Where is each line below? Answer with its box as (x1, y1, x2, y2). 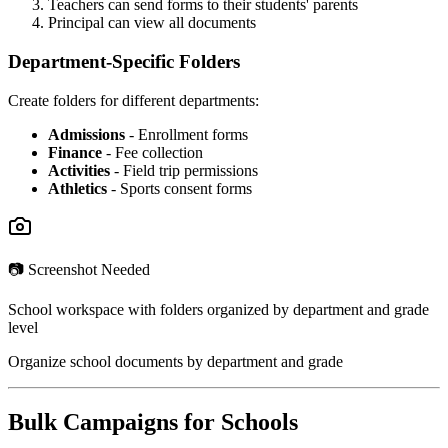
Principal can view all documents (48, 14, 256, 32)
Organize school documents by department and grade (8, 352, 343, 370)
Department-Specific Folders (8, 50, 240, 72)
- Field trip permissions (110, 161, 258, 179)
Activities (48, 161, 110, 179)
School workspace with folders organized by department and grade (8, 300, 429, 318)
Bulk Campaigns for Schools (8, 408, 298, 435)
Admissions (48, 125, 125, 143)
